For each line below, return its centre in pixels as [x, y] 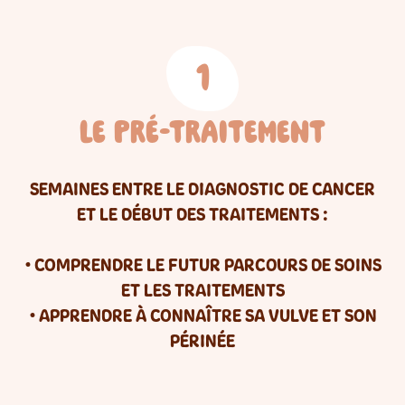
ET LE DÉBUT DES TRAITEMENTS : [202, 214]
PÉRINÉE [202, 341]
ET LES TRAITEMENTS [202, 290]
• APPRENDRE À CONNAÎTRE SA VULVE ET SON [202, 316]
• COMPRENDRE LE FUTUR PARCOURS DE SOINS [202, 265]
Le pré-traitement [202, 132]
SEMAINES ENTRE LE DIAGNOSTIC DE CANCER [202, 189]
